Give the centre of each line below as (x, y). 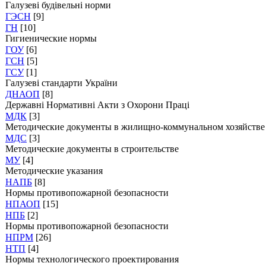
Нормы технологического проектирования (92, 259)
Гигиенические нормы (51, 38)
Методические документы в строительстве (92, 149)
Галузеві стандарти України (61, 83)
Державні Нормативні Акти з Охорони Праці (97, 105)
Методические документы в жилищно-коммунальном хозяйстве (135, 127)
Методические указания (54, 171)
